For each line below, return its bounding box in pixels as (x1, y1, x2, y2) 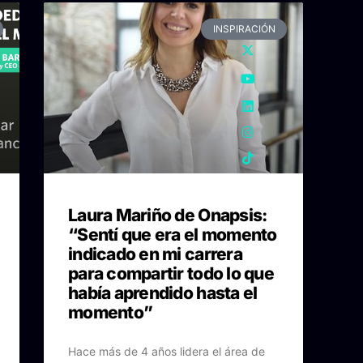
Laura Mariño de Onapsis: (68, 205, 267, 226)
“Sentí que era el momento (68, 224, 277, 246)
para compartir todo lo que (68, 263, 274, 284)
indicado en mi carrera (68, 244, 242, 265)
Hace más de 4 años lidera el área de (68, 344, 265, 359)
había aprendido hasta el (68, 283, 258, 304)
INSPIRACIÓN (212, 23, 275, 36)
